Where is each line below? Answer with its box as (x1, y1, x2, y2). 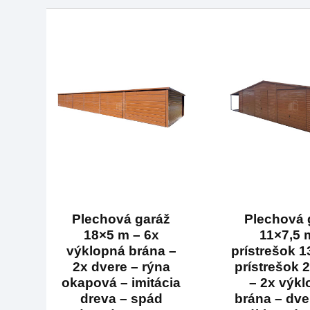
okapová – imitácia (62, 275, 181, 290)
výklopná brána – (66, 243, 176, 258)
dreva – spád (80, 291, 163, 306)
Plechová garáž (72, 211, 171, 226)
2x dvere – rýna (72, 259, 170, 274)
